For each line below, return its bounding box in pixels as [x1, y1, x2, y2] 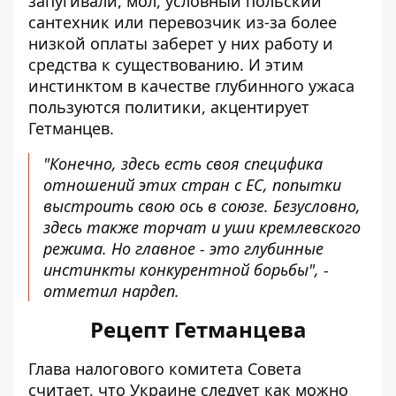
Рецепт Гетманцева [89, 315, 307, 344]
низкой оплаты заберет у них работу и [28, 33, 333, 54]
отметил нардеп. [43, 280, 179, 301]
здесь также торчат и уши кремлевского [43, 217, 361, 238]
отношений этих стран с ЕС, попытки [43, 174, 341, 195]
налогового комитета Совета [75, 358, 301, 379]
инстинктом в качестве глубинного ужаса [28, 75, 354, 96]
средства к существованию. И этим [28, 54, 303, 75]
